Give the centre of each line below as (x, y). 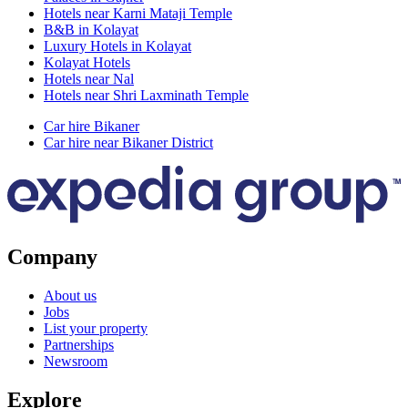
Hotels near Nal (89, 79)
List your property (96, 329)
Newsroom (76, 362)
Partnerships (79, 345)
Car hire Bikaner (92, 127)
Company (52, 257)
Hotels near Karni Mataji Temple (138, 14)
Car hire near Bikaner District (128, 143)
